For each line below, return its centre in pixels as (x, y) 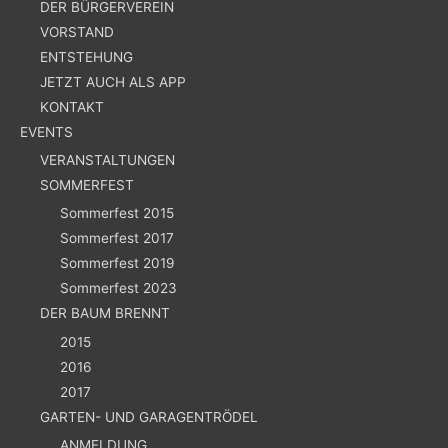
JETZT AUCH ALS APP (113, 81)
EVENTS (46, 131)
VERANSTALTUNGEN (107, 160)
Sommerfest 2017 (117, 238)
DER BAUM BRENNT (105, 313)
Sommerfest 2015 (117, 213)
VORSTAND (77, 31)
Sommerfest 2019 (117, 263)
